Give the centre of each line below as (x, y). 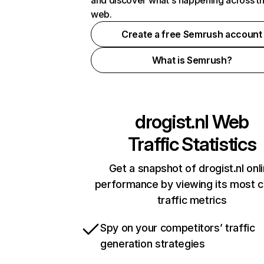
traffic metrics (192, 200)
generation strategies (153, 244)
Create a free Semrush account (192, 34)
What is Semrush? (192, 60)
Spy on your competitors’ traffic (178, 228)
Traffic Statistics (192, 144)
